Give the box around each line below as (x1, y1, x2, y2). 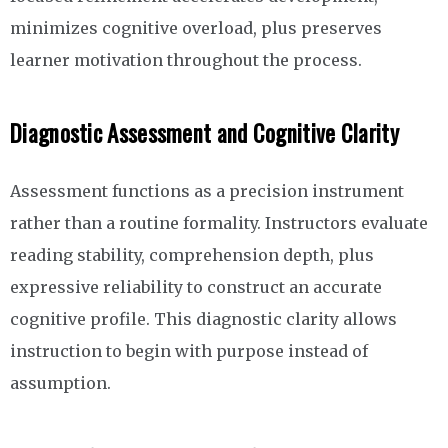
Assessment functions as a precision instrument (10, 181, 404, 202)
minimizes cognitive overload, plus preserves (10, 18, 382, 39)
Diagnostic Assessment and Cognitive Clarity (10, 116, 399, 151)
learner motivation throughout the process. (10, 50, 362, 71)
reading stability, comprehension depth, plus (10, 245, 374, 266)
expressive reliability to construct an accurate (10, 277, 382, 298)
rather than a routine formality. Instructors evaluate (10, 213, 428, 234)
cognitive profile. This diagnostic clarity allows (10, 309, 397, 330)
